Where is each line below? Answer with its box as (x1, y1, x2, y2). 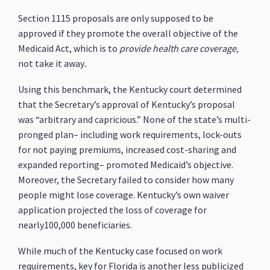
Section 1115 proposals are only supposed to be (18, 12, 214, 24)
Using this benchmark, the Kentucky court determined (18, 83, 242, 95)
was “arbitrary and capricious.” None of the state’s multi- (18, 113, 251, 125)
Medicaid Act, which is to (18, 42, 120, 54)
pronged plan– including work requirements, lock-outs (18, 128, 242, 140)
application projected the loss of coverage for (18, 204, 207, 216)
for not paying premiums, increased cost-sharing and (18, 143, 237, 155)
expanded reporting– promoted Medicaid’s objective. (18, 159, 234, 171)
